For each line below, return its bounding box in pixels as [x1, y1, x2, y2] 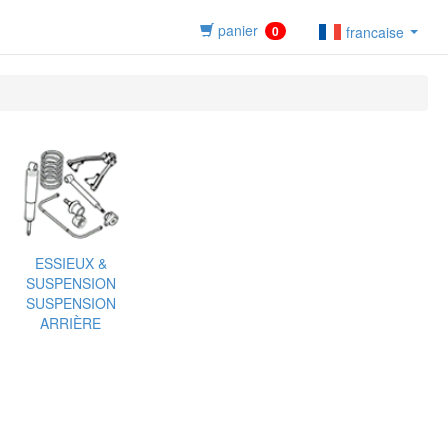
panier [214, 20, 258, 40]
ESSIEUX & [34, 252, 107, 273]
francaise [346, 22, 404, 43]
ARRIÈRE [40, 312, 101, 333]
